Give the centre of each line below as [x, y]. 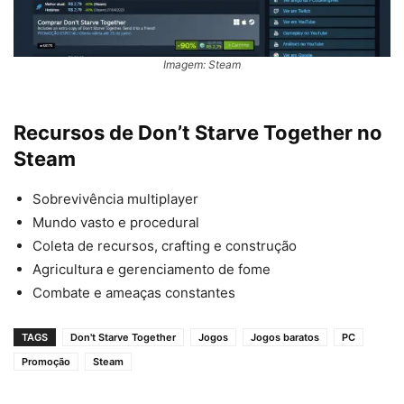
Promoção [46, 362]
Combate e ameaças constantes [134, 293]
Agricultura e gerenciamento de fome [151, 270]
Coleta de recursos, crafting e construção [165, 246]
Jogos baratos [285, 338]
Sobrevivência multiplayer [115, 199]
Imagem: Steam [202, 65]
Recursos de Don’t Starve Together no [198, 133]
